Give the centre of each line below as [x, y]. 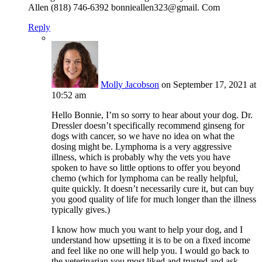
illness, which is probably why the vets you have [141, 157]
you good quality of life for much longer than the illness [154, 199]
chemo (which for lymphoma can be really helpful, [145, 178]
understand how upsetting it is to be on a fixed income [151, 240]
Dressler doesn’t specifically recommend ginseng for [148, 126]
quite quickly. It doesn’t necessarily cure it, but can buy [153, 189]
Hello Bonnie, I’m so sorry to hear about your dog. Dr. [152, 115]
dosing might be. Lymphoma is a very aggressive [142, 147]
